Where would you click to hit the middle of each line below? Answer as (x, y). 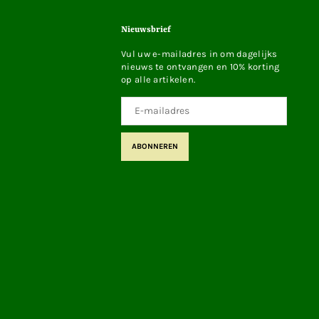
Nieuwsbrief (146, 30)
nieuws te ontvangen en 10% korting (200, 66)
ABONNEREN (155, 147)
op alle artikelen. (158, 79)
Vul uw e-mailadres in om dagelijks (199, 53)
